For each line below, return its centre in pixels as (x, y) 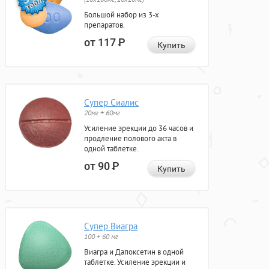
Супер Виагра (111, 226)
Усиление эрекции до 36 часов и (139, 128)
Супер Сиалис (111, 103)
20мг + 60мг (102, 113)
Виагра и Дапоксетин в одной (134, 252)
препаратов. (104, 25)
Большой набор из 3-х (122, 15)
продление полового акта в (130, 139)
